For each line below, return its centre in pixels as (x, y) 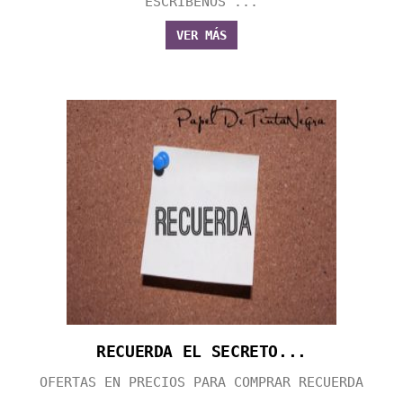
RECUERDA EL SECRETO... (201, 352)
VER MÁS (201, 36)
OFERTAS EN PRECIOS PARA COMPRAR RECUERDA (201, 383)
